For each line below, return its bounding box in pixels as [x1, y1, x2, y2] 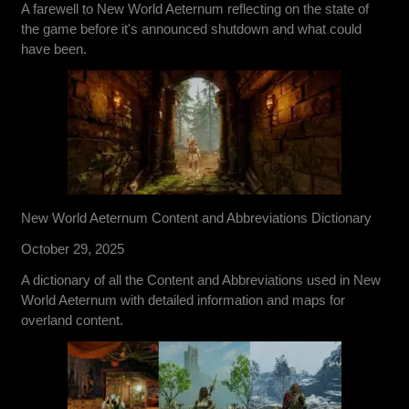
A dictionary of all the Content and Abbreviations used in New [21, 271, 382, 288]
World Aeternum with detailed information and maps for [21, 291, 346, 308]
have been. [21, 40, 88, 57]
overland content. [21, 311, 124, 328]
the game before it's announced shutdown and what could [21, 20, 362, 37]
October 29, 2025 [21, 240, 125, 257]
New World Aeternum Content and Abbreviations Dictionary [21, 209, 372, 225]
